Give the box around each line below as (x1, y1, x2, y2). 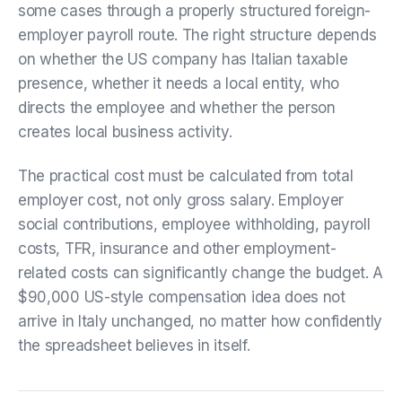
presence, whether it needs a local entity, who (18, 74, 339, 92)
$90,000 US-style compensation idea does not (18, 287, 345, 306)
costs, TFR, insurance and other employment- (18, 239, 336, 258)
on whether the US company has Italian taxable (18, 49, 348, 68)
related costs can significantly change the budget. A (18, 263, 384, 282)
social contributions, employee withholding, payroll (18, 214, 371, 233)
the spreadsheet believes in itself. (18, 336, 250, 354)
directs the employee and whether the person (18, 98, 336, 117)
